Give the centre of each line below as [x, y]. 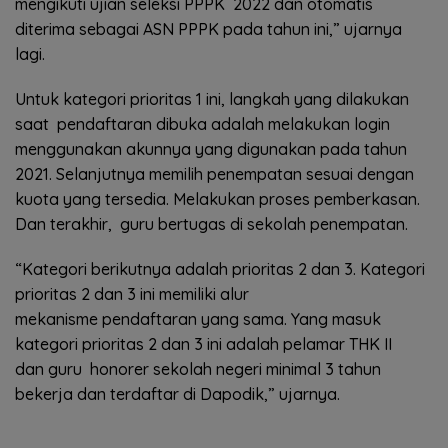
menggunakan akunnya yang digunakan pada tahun [211, 148]
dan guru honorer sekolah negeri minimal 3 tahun [198, 368]
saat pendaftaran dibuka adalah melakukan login [202, 123]
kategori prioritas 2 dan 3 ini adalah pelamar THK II [203, 343]
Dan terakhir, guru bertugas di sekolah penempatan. [211, 223]
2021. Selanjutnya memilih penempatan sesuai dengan [214, 173]
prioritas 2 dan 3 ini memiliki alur [132, 293]
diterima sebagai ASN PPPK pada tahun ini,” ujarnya [208, 28]
